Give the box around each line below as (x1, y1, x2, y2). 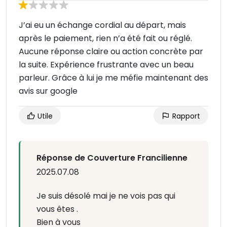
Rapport (170, 111, 200, 122)
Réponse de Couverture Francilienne (36, 152, 187, 164)
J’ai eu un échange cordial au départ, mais (19, 19, 186, 31)
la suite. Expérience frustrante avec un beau (19, 59, 194, 71)
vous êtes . (36, 203, 78, 215)
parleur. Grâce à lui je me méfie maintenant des (19, 72, 208, 84)
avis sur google (19, 85, 78, 97)
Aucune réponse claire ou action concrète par (19, 46, 203, 58)
